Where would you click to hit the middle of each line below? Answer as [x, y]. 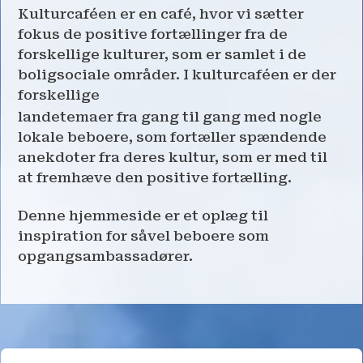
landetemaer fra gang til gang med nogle [170, 116]
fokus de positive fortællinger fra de [153, 34]
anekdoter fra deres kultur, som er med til [173, 157]
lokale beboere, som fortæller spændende [172, 137]
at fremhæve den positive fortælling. [155, 177]
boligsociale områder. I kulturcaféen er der [177, 74]
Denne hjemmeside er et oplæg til [143, 215]
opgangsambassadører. [105, 256]
